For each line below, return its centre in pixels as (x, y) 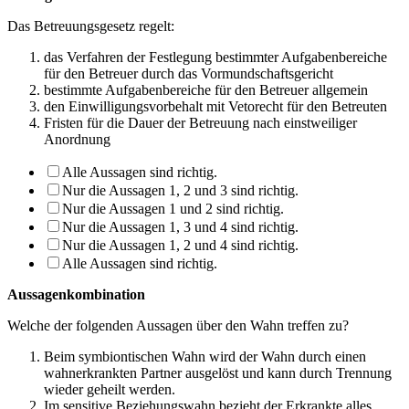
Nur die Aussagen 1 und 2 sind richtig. (173, 208)
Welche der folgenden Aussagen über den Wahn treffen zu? (178, 325)
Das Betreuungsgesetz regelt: (91, 26)
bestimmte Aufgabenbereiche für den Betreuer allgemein (206, 89)
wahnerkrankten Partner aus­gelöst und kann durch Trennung (218, 372)
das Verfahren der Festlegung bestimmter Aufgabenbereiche (215, 57)
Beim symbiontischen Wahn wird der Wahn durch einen (205, 356)
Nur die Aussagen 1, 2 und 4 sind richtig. (180, 245)
